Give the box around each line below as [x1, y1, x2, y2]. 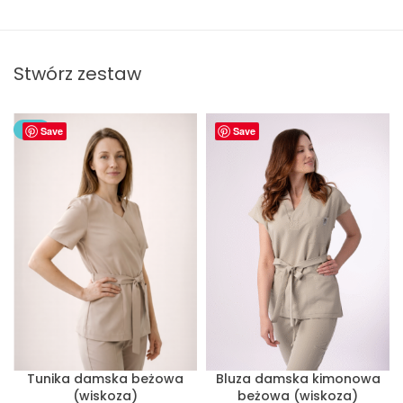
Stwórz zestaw [13, 61, 141, 87]
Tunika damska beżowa [27, 369, 184, 388]
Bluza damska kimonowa [215, 369, 381, 388]
